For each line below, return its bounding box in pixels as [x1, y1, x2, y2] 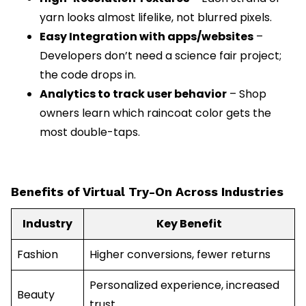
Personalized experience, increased [89, 277, 279, 293]
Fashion [17, 246, 58, 262]
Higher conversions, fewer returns [89, 246, 270, 262]
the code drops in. [40, 66, 136, 83]
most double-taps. [40, 124, 140, 140]
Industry [23, 215, 72, 232]
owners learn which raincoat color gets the [40, 105, 271, 121]
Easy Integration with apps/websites [40, 28, 253, 44]
